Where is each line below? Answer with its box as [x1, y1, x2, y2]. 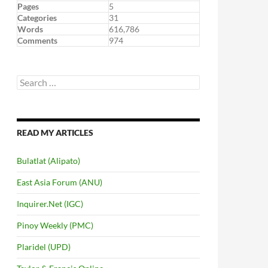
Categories [17, 13, 57, 23]
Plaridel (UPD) [17, 242, 71, 252]
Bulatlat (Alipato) [17, 156, 80, 166]
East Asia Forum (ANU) [17, 177, 102, 187]
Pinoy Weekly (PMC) [17, 220, 93, 230]
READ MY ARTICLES [17, 127, 93, 138]
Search [16, 75, 41, 85]
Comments [17, 35, 57, 45]
